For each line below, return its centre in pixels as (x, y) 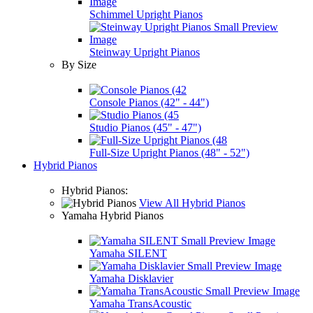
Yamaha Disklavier (131, 278)
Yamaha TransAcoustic (140, 304)
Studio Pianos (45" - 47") (145, 128)
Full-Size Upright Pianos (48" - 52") (169, 153)
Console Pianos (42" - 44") (149, 102)
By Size (79, 65)
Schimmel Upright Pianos (146, 14)
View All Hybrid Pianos (192, 203)
